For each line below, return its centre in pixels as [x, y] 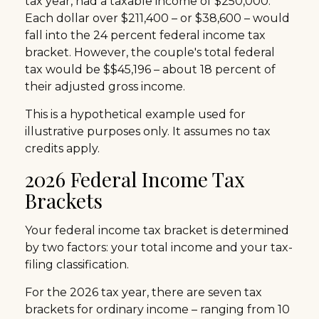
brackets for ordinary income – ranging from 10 [157, 309]
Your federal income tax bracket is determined [157, 230]
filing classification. [77, 264]
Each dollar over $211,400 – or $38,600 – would [157, 18]
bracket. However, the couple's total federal [150, 52]
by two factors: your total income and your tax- [159, 247]
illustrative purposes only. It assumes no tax [148, 131]
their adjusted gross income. [105, 86]
